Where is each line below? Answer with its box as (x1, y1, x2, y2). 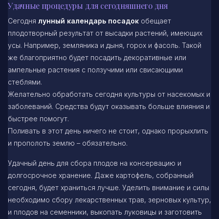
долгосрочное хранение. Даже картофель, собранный (8, 171, 194, 179)
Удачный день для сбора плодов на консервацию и (8, 158, 181, 167)
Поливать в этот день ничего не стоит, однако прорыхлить (8, 126, 208, 135)
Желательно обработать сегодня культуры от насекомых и (8, 89, 210, 98)
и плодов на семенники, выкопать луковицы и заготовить (8, 207, 202, 216)
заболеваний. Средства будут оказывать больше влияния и (8, 102, 210, 110)
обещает (139, 16, 171, 25)
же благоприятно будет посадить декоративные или (8, 53, 186, 62)
